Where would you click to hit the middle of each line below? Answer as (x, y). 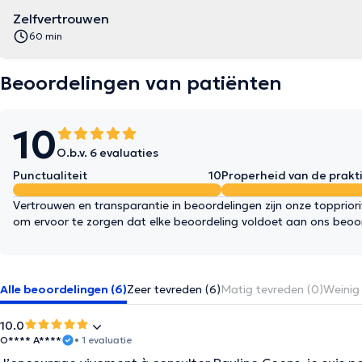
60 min (46, 36)
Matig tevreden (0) (272, 289)
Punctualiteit (50, 175)
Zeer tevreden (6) (174, 289)
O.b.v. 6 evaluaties (107, 153)
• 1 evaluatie (103, 340)
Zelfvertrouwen (61, 19)
